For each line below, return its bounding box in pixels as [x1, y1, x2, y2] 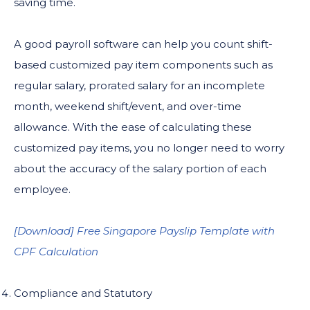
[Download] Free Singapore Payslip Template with [14, 224, 275, 237]
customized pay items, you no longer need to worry [14, 140, 284, 154]
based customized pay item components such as [14, 57, 273, 71]
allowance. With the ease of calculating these [14, 120, 252, 134]
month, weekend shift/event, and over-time [14, 99, 241, 113]
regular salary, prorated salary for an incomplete [14, 78, 265, 92]
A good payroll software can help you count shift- [14, 37, 273, 51]
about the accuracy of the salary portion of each [14, 161, 266, 175]
